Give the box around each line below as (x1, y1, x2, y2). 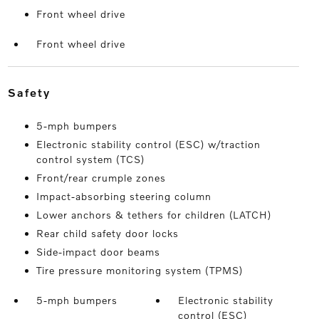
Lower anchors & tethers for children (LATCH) (36, 209, 271, 221)
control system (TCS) (36, 153, 145, 166)
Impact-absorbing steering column (36, 190, 211, 203)
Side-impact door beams (36, 246, 160, 258)
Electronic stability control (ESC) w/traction (36, 138, 261, 151)
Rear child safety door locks (36, 227, 179, 240)
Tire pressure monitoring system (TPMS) (36, 264, 243, 277)
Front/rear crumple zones (36, 172, 166, 184)
